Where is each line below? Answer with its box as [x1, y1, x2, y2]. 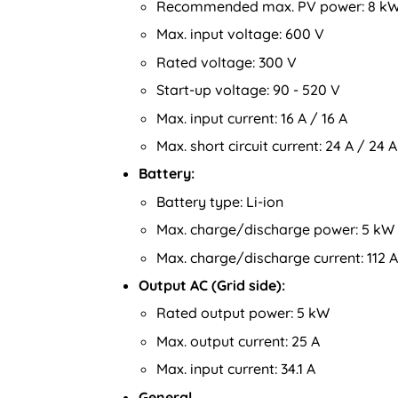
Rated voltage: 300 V [156, 52, 297, 71]
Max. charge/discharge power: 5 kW [156, 220, 394, 239]
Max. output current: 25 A [156, 331, 320, 350]
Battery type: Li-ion [156, 192, 283, 211]
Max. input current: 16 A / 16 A [156, 108, 347, 127]
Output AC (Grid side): [139, 275, 285, 294]
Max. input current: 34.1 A [156, 360, 315, 378]
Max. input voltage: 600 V [156, 25, 324, 44]
